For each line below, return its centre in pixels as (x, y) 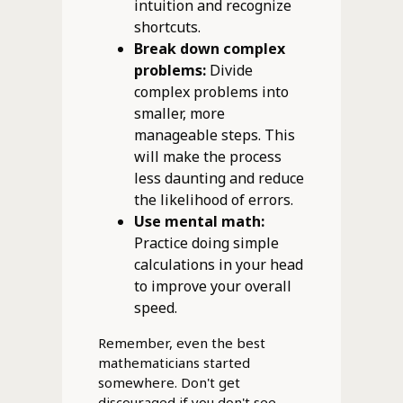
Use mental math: (199, 221)
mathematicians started (174, 362)
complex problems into (211, 91)
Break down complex (209, 48)
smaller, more (179, 113)
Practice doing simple (206, 242)
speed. (155, 307)
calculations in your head (218, 264)
